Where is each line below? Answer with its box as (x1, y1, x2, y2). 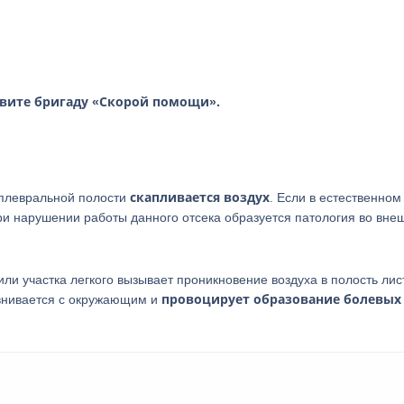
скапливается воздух (130, 188, 270, 206)
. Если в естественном (270, 190, 401, 205)
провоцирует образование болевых (161, 290, 401, 308)
